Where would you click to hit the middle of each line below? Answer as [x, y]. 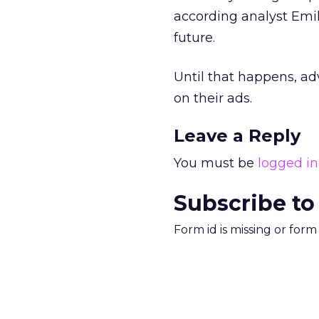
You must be [216, 163]
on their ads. [213, 98]
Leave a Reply [237, 136]
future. [194, 38]
